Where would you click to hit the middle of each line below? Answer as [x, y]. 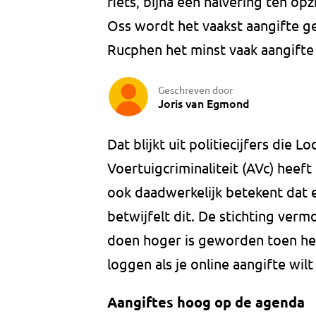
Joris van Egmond [204, 103]
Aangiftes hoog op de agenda [206, 302]
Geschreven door [195, 89]
